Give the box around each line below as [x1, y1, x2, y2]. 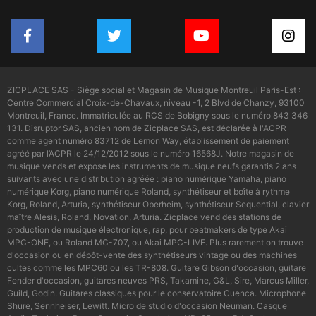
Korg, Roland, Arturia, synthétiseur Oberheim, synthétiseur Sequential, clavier [7, 199, 309, 210]
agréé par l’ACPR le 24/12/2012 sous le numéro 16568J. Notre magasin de [7, 148, 294, 159]
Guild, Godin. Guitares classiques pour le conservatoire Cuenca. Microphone [7, 288, 306, 299]
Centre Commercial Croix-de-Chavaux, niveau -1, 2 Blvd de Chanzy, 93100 [7, 97, 305, 109]
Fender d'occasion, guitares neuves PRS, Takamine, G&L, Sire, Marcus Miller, [7, 275, 309, 286]
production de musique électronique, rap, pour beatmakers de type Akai [7, 224, 287, 236]
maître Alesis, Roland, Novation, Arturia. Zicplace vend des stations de [7, 212, 281, 223]
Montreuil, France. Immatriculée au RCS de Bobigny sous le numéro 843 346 [7, 110, 308, 121]
